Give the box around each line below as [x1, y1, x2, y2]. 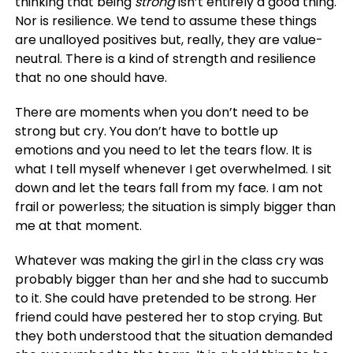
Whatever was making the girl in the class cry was [14, 251, 324, 269]
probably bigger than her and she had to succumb [14, 269, 329, 288]
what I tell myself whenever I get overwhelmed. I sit [14, 159, 332, 178]
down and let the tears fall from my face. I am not [14, 178, 323, 197]
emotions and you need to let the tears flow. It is [14, 140, 312, 159]
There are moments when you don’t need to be [14, 102, 309, 121]
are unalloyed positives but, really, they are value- [14, 30, 323, 49]
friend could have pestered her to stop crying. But [14, 307, 323, 326]
